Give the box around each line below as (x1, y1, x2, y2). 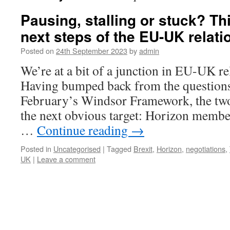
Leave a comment (37, 154, 95, 164)
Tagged (107, 143, 131, 154)
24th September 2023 (56, 45, 127, 56)
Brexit (133, 143, 152, 154)
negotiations (186, 143, 225, 154)
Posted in (21, 143, 51, 154)
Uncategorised (53, 143, 101, 154)
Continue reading (37, 121, 131, 139)
